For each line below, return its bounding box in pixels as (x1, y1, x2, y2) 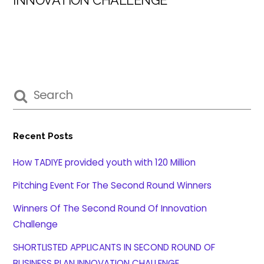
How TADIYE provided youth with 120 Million (13, 156, 196, 169)
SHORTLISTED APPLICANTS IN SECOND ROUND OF (13, 241, 216, 254)
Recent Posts (13, 130, 74, 141)
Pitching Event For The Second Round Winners (13, 179, 212, 192)
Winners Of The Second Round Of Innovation (13, 202, 207, 215)
